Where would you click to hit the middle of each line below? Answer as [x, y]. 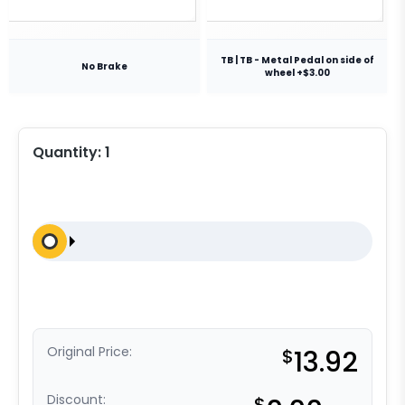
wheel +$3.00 [297, 72]
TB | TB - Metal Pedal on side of [297, 60]
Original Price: [89, 352]
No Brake [104, 66]
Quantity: [69, 153]
